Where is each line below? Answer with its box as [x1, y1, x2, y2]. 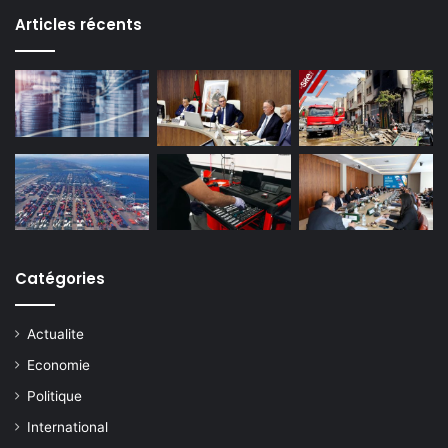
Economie [27, 356, 90, 373]
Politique [27, 387, 82, 404]
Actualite [27, 325, 84, 342]
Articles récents [15, 14, 142, 36]
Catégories [15, 267, 105, 289]
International [27, 418, 108, 435]
